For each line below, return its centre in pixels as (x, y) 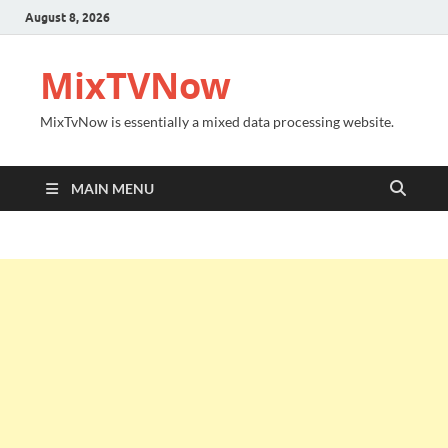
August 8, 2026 (67, 17)
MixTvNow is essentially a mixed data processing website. (217, 121)
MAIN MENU (112, 188)
